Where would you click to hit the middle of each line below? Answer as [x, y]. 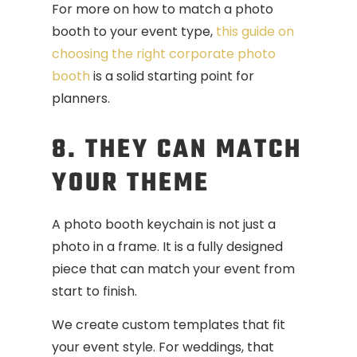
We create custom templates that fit [169, 325]
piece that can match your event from [173, 269]
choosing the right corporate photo [164, 53]
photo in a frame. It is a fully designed [167, 246]
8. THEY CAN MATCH [177, 150]
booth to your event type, [134, 31]
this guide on [255, 31]
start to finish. [94, 291]
